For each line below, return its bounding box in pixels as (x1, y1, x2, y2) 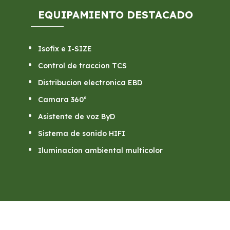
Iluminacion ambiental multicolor (37, 146, 163, 156)
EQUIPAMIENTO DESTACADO (37, 8, 193, 22)
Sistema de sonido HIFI (37, 129, 125, 139)
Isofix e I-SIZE (37, 44, 92, 54)
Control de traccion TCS (37, 61, 127, 71)
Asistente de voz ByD (37, 112, 115, 122)
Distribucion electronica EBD (37, 78, 142, 88)
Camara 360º (37, 95, 87, 105)
